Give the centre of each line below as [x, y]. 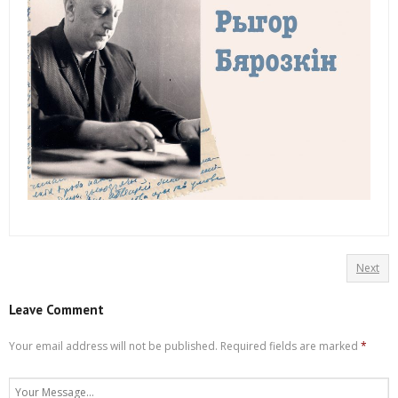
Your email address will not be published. [113, 346]
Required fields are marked [291, 346]
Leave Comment [56, 310]
